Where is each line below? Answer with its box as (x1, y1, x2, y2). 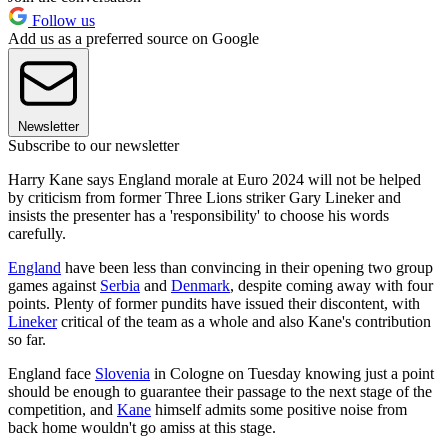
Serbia (100, 276, 140, 294)
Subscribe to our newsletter (8, 136, 179, 154)
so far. (8, 330, 46, 348)
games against (8, 276, 100, 294)
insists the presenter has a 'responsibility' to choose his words (8, 206, 389, 224)
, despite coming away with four (230, 276, 433, 294)
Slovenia (95, 364, 150, 382)
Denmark (171, 276, 230, 294)
